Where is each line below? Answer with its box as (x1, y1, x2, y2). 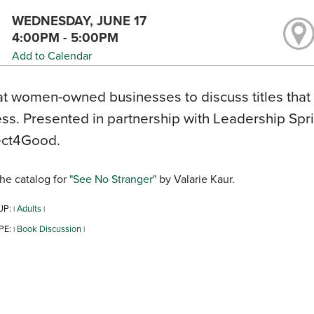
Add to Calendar (12, 48, 93, 64)
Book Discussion (16, 222, 81, 236)
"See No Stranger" (69, 171, 156, 188)
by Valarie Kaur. (156, 171, 235, 188)
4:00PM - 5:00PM (12, 28, 119, 48)
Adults (16, 202, 41, 216)
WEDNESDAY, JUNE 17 (12, 11, 147, 31)
